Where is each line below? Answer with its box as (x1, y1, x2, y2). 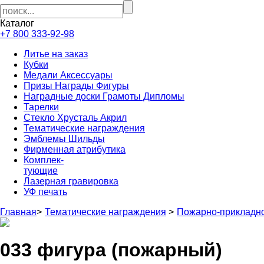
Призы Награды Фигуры (24, 81, 129, 91)
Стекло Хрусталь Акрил (24, 113, 127, 123)
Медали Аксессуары (24, 70, 113, 80)
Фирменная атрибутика (24, 144, 126, 154)
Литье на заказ (24, 49, 88, 59)
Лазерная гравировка (24, 176, 118, 186)
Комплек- (24, 155, 64, 165)
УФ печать (24, 187, 67, 197)
